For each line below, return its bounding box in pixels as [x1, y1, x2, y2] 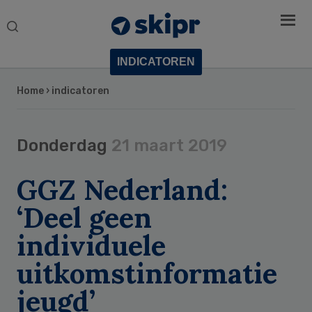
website [6, 51, 56, 68]
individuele [17, 228, 166, 264]
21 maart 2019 [111, 136, 227, 156]
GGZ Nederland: [17, 172, 228, 208]
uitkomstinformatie [17, 256, 277, 292]
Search [6, 17, 51, 35]
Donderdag [17, 136, 111, 156]
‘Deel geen [17, 200, 152, 236]
